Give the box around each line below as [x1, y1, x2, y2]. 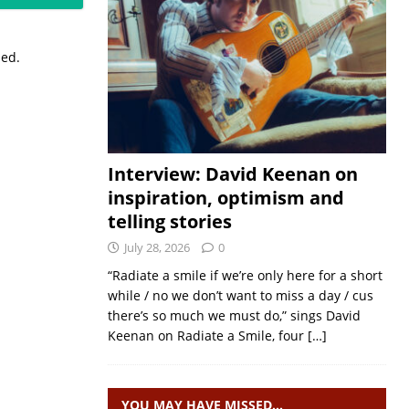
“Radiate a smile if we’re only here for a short [107, 267, 383, 284]
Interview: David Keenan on [107, 162, 358, 186]
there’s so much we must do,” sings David [107, 307, 361, 324]
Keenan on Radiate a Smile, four [107, 327, 308, 344]
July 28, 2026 [123, 239, 190, 256]
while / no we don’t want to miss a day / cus [107, 287, 373, 304]
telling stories [107, 209, 232, 234]
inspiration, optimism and [107, 185, 344, 210]
